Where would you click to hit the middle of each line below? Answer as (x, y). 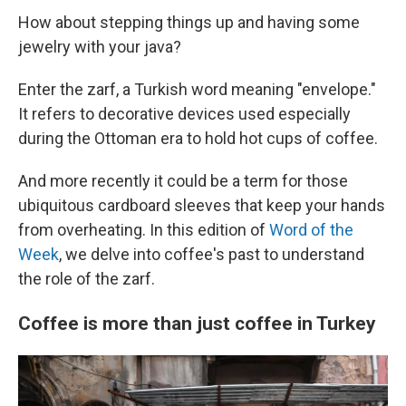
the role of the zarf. (87, 279)
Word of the (311, 230)
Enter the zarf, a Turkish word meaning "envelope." (197, 89)
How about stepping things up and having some (189, 22)
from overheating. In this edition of (144, 230)
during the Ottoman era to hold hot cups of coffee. (198, 138)
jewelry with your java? (100, 47)
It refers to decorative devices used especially (184, 114)
